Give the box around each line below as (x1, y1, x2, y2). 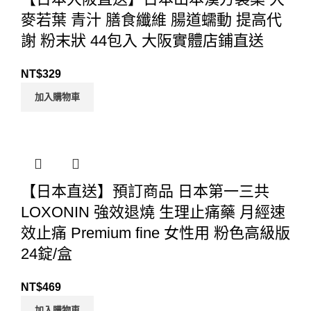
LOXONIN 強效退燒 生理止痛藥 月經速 (21, 203, 285, 221)
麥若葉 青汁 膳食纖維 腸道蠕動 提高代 (21, 11, 282, 29)
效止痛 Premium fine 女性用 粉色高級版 (21, 224, 290, 242)
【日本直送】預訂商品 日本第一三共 (21, 183, 269, 201)
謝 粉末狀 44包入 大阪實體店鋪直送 (21, 32, 264, 50)
